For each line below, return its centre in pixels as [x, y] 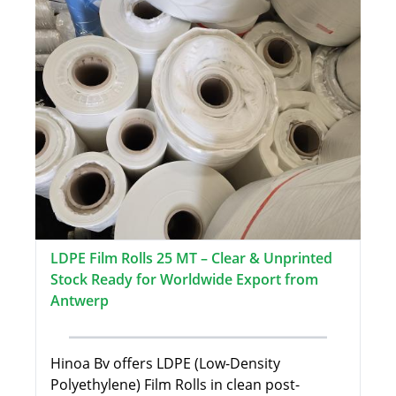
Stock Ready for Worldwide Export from [184, 280]
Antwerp [80, 301]
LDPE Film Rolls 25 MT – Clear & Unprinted [191, 259]
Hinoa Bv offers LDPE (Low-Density [165, 364]
